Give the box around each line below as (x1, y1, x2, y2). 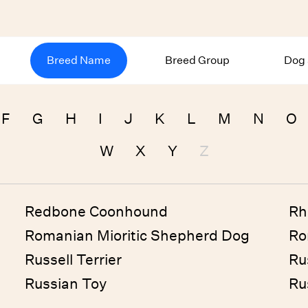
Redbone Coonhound (25, 203, 168, 220)
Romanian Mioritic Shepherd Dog (25, 227, 250, 244)
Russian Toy (25, 275, 107, 292)
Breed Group (165, 54, 230, 67)
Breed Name (47, 54, 111, 67)
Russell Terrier (25, 251, 122, 268)
